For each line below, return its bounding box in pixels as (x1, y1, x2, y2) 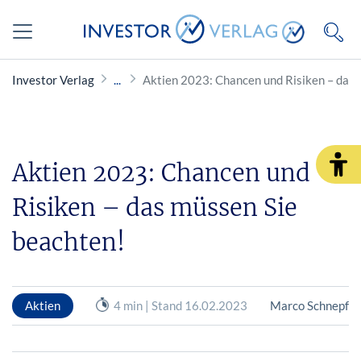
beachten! (12, 227, 125, 257)
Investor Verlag (12, 73, 94, 87)
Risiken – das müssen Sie (12, 193, 297, 222)
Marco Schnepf (269, 297, 349, 313)
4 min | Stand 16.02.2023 (114, 297, 248, 313)
